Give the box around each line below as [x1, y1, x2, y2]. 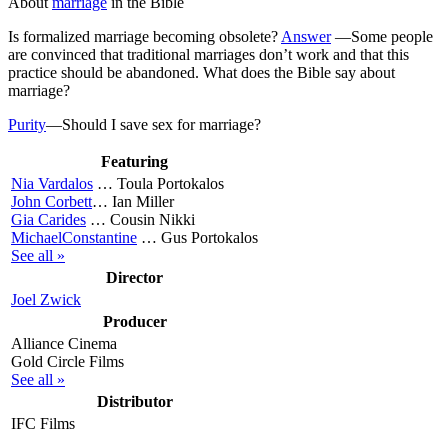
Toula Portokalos [117, 174, 224, 192]
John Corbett [11, 192, 92, 210]
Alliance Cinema [11, 334, 117, 352]
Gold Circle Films [11, 352, 124, 370]
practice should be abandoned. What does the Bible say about [8, 63, 395, 81]
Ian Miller [112, 192, 174, 210]
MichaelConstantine [11, 228, 137, 246]
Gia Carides [11, 210, 86, 228]
